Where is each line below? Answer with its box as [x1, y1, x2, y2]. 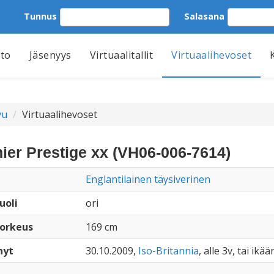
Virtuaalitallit [89, 48, 153, 62]
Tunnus [24, 10, 57, 22]
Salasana [184, 10, 224, 22]
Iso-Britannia [138, 244, 199, 257]
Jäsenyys [29, 48, 72, 62]
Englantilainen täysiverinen [85, 172, 210, 186]
